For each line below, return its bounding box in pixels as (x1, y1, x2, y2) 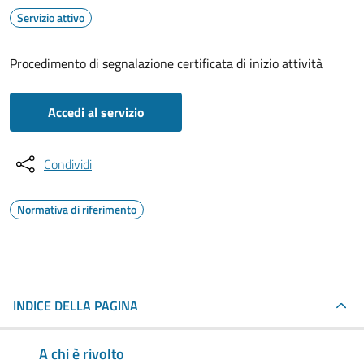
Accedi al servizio (47, 102, 145, 122)
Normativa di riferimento (17, 201, 136, 218)
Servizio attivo (17, 9, 84, 26)
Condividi (44, 154, 92, 174)
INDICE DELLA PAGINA (13, 296, 138, 315)
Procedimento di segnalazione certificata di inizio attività (10, 54, 323, 73)
